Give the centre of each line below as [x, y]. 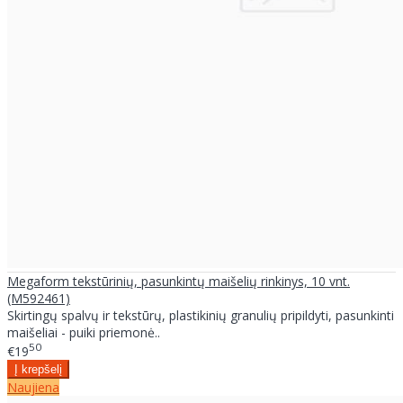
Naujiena [33, 388]
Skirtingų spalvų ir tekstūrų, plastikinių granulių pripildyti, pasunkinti [201, 315]
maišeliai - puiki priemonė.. [84, 332]
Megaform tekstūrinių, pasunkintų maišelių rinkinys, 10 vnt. [179, 281]
